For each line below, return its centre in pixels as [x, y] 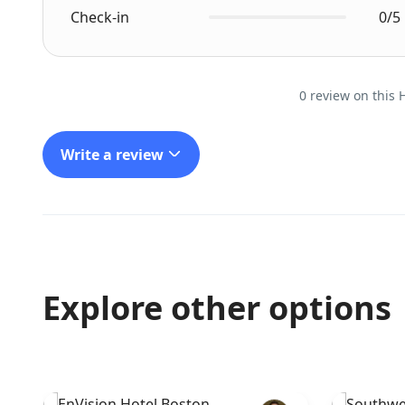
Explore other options [217, 308]
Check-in [100, 17]
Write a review [114, 155]
